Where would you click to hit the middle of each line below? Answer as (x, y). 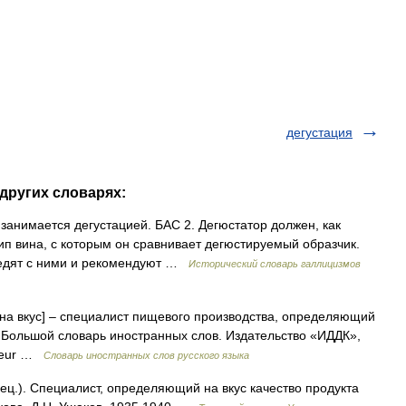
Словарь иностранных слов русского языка (146, 355)
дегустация (319, 132)
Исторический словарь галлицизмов (275, 264)
